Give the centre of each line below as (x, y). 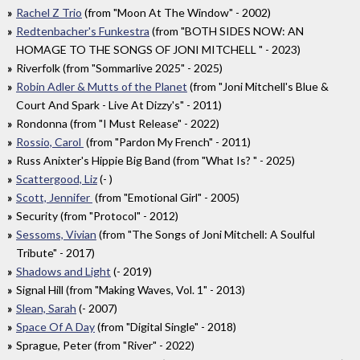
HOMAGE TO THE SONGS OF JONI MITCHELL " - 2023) (158, 50)
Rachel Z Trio (49, 13)
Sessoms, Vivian (56, 235)
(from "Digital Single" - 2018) (166, 327)
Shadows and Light (63, 272)
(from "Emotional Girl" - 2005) (166, 198)
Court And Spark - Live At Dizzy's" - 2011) (119, 105)
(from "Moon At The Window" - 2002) (176, 13)
